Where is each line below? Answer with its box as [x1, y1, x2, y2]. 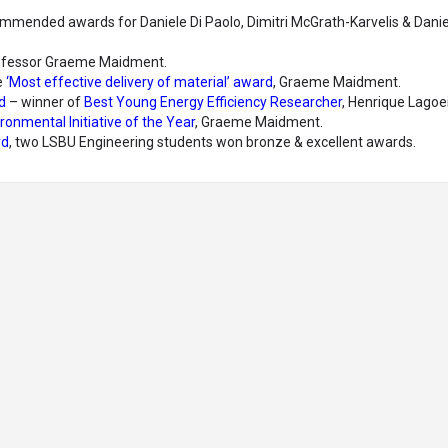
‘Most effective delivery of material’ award [6, 74, 273, 91]
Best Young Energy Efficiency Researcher [84, 94, 342, 111]
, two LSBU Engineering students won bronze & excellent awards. [9, 134, 416, 151]
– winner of [6, 94, 84, 111]
